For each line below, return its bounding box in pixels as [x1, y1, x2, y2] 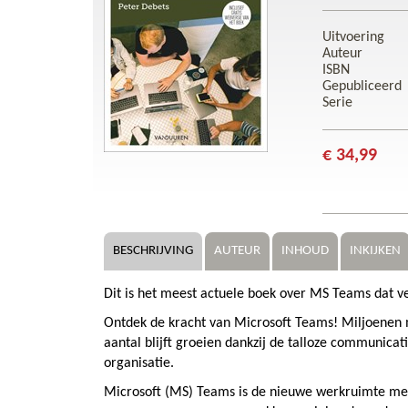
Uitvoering [322, 30, 384, 46]
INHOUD [281, 244, 329, 259]
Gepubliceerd [322, 79, 402, 95]
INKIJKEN [350, 244, 401, 259]
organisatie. [104, 356, 174, 372]
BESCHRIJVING [113, 244, 193, 259]
